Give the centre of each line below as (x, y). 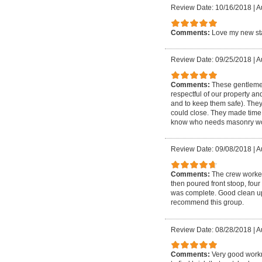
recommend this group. (207, 203)
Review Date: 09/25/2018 (211, 60)
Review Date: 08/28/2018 (211, 230)
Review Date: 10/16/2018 (211, 8)
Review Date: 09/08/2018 (211, 149)
